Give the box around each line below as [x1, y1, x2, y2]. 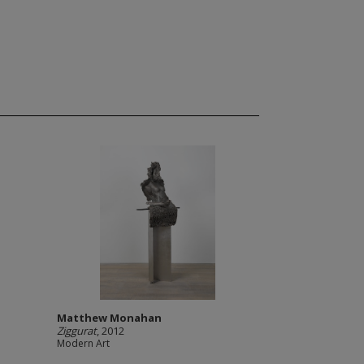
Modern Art [56, 336, 110, 350]
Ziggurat [56, 323, 97, 338]
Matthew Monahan [56, 310, 162, 325]
